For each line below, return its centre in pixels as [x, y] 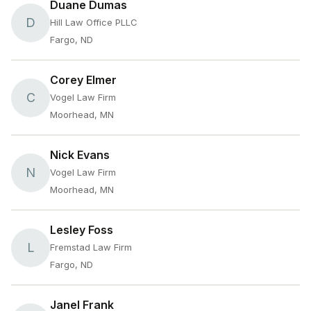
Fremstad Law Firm [91, 247]
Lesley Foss [82, 230]
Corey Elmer [83, 80]
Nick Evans [80, 155]
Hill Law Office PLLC [94, 22]
